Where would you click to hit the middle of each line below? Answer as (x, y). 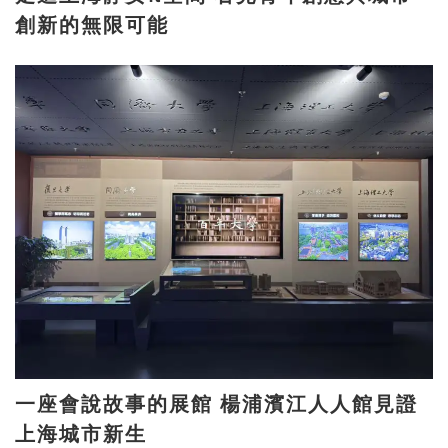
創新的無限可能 (92, 25)
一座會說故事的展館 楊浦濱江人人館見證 (117, 403)
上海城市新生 (81, 433)
